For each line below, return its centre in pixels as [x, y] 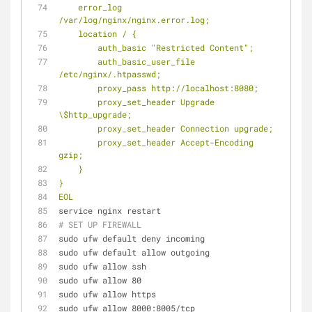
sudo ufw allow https [107, 294]
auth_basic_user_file [78, 61]
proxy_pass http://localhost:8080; [178, 88]
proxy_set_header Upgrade [78, 102]
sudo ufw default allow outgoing [134, 252]
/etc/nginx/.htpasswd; [110, 74]
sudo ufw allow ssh [102, 266]
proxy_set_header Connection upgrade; [185, 128]
